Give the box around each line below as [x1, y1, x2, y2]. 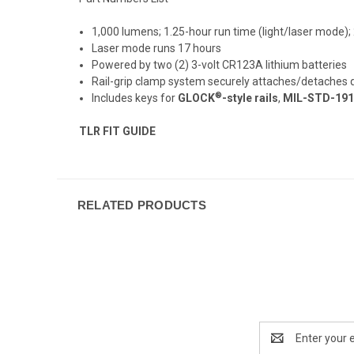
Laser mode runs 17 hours [92, 41, 222, 55]
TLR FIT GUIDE [79, 124, 156, 137]
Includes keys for [92, 91, 179, 104]
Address [259, 339, 301, 352]
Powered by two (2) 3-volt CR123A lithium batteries [92, 58, 348, 71]
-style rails [222, 91, 279, 104]
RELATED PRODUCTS [77, 198, 206, 212]
